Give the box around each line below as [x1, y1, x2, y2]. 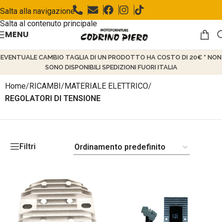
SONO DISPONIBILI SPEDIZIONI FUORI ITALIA [45, 63, 177, 71]
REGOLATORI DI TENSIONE [5, 94, 101, 103]
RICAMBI [29, 81, 61, 91]
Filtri [19, 141, 36, 151]
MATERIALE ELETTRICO [64, 81, 148, 91]
